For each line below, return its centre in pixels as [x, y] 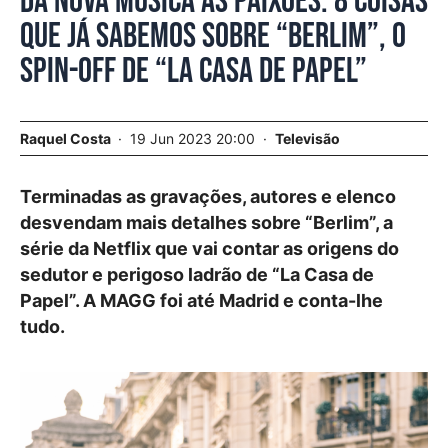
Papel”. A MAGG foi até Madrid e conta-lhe [201, 300]
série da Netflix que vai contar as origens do [209, 248]
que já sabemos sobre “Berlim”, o [213, 36]
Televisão [307, 138]
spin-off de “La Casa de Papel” [193, 71]
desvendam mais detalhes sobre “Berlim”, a [206, 222]
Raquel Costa [65, 138]
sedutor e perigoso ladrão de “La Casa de [197, 274]
